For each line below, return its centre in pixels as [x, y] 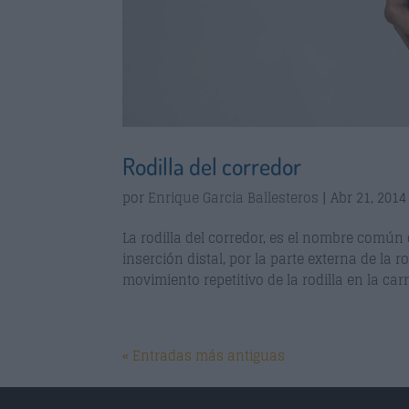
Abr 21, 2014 [369, 197]
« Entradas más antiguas [204, 355]
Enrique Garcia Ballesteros [234, 197]
